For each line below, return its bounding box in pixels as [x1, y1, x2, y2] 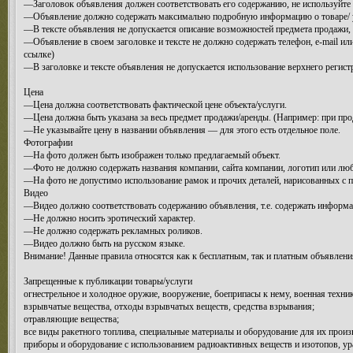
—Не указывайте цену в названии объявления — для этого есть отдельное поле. [24, 124, 340, 136]
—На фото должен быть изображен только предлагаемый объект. [24, 150, 281, 161]
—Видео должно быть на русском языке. [24, 238, 185, 249]
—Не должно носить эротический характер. [24, 213, 195, 224]
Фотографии [24, 137, 72, 148]
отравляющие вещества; [24, 314, 119, 325]
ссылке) [24, 49, 54, 60]
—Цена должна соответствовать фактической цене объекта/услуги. [24, 99, 287, 110]
